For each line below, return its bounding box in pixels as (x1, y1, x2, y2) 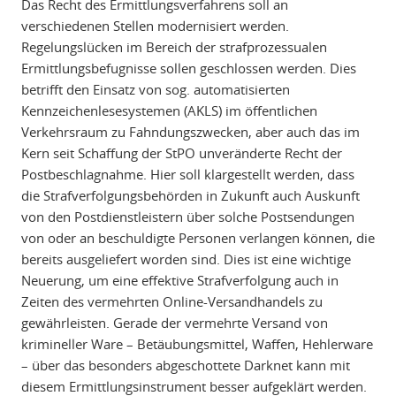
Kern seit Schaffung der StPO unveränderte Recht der (20, 144, 342, 163)
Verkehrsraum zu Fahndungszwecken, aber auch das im (20, 123, 360, 141)
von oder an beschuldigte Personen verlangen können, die (20, 229, 375, 247)
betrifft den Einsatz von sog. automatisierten (20, 80, 290, 99)
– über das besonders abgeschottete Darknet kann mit (20, 356, 350, 375)
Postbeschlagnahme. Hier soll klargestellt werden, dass (20, 165, 354, 184)
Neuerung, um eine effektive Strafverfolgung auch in (20, 271, 339, 290)
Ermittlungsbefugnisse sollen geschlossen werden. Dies (20, 59, 356, 78)
